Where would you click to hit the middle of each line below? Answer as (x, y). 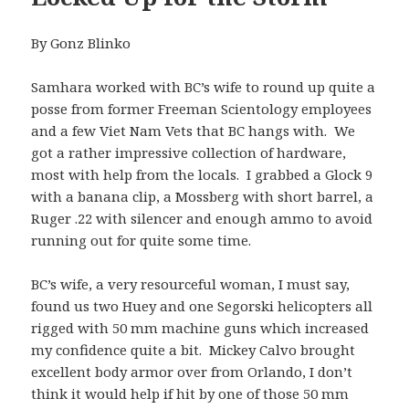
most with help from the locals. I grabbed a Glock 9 (202, 174)
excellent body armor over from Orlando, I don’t (192, 371)
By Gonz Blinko (81, 42)
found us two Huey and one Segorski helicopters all (202, 305)
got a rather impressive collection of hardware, (189, 152)
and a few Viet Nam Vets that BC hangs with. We (194, 130)
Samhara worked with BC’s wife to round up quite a (204, 86)
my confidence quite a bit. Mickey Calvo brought (194, 349)
